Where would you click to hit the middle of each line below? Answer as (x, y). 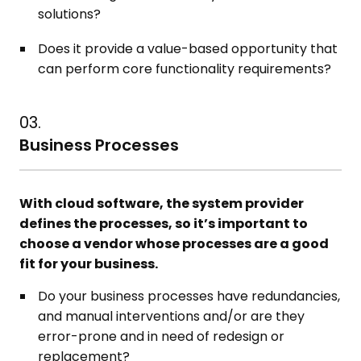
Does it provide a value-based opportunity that (188, 49)
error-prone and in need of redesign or (162, 336)
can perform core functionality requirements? (185, 69)
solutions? (70, 14)
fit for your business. (89, 264)
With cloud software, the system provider (162, 203)
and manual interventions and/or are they (172, 316)
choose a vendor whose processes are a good (174, 244)
